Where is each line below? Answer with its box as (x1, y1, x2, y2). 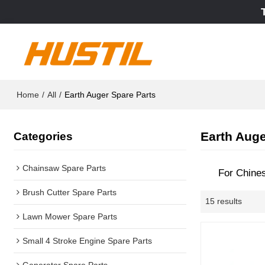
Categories (14, 130, 73, 143)
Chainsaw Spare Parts (22, 163, 106, 173)
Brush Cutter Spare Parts (22, 187, 117, 197)
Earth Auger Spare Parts (64, 90, 156, 99)
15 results (205, 196, 242, 206)
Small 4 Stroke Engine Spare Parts (22, 235, 153, 245)
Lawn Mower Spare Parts (22, 211, 118, 221)
